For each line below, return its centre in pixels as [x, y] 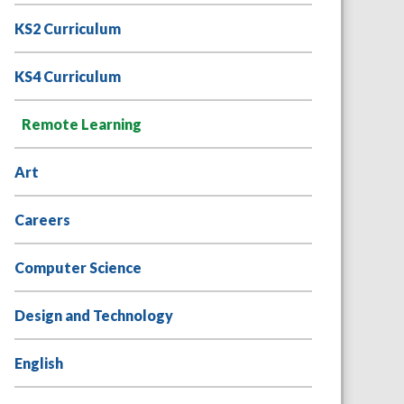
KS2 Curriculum [67, 29]
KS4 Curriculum [67, 77]
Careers [42, 220]
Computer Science [78, 268]
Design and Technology [93, 316]
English [38, 363]
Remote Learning [81, 124]
